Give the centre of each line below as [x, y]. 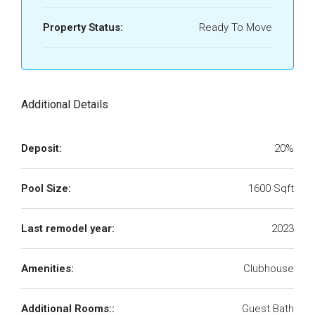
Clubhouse [269, 269]
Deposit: [41, 148]
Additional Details [65, 104]
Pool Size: [46, 188]
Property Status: [83, 27]
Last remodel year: [68, 229]
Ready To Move [236, 27]
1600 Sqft [271, 188]
